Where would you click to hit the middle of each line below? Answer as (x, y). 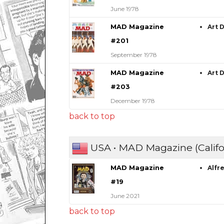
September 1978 (133, 55)
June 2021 (125, 196)
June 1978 (124, 9)
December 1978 (132, 101)
